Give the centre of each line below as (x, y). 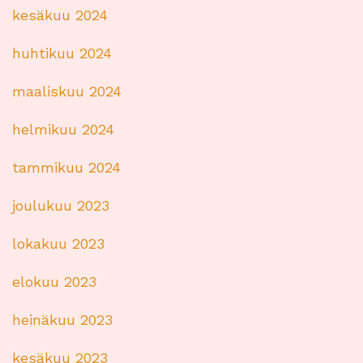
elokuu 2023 (54, 282)
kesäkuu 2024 (60, 15)
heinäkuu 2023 (62, 320)
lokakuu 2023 (58, 244)
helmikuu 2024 (63, 130)
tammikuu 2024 (66, 168)
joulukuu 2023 (61, 206)
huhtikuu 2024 (62, 53)
